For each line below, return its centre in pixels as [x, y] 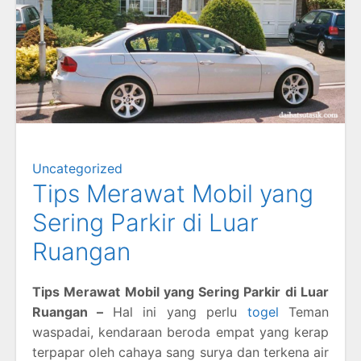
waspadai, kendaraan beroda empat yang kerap [180, 332]
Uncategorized [77, 168]
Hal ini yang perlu [180, 311]
